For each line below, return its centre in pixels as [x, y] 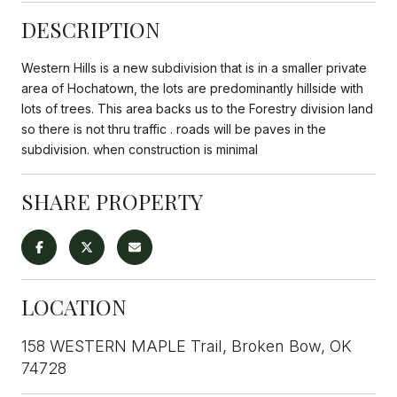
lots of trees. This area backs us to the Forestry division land [197, 108]
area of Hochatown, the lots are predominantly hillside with [192, 88]
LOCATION [74, 306]
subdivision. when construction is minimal [140, 149]
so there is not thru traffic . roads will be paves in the [174, 128]
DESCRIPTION [91, 29]
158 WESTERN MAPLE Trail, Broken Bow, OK [187, 346]
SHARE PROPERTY [112, 201]
